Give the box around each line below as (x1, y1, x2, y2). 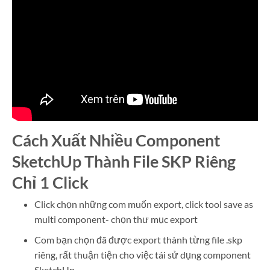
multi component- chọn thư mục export (34, 213, 198, 225)
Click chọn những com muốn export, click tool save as (34, 198, 253, 210)
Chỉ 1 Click (12, 172, 89, 192)
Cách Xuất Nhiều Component (12, 130, 220, 150)
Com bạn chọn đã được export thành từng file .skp (34, 234, 242, 246)
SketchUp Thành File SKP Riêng (12, 151, 236, 171)
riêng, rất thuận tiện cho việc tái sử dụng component (34, 249, 251, 261)
